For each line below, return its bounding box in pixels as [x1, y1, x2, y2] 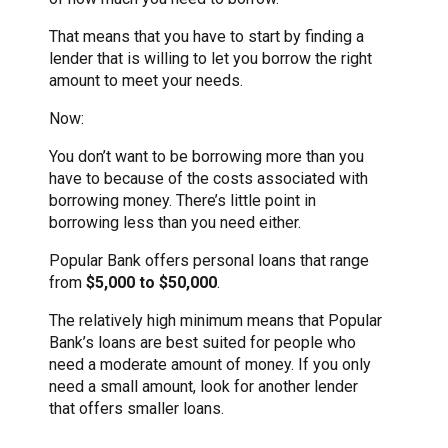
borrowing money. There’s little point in [49, 191, 316, 211]
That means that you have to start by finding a [49, 27, 364, 47]
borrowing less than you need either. [49, 213, 301, 233]
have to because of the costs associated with [49, 169, 368, 189]
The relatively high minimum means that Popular [49, 311, 382, 331]
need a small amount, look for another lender [49, 377, 358, 397]
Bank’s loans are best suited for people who [49, 333, 356, 353]
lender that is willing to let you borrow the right [49, 49, 372, 69]
